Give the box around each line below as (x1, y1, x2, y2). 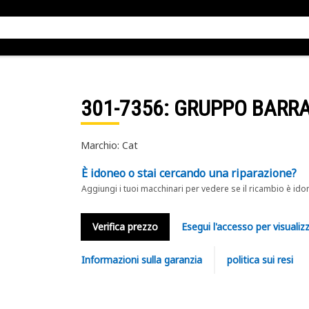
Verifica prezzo (92, 220, 158, 233)
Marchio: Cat (80, 139, 138, 152)
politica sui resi (226, 253, 293, 266)
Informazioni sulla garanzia (81, 253, 202, 266)
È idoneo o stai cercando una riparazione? (81, 166, 297, 181)
